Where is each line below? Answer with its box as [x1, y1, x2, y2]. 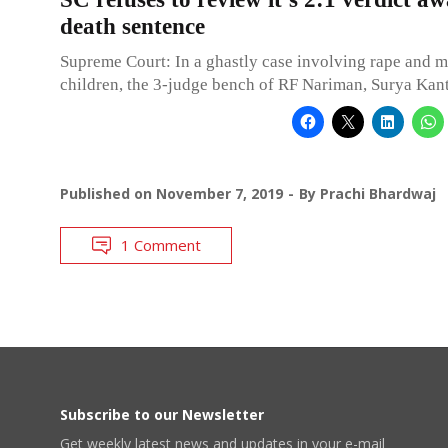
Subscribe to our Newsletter [60, 404, 264, 424]
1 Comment [121, 234, 201, 255]
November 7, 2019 [156, 183, 283, 203]
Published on [60, 183, 156, 203]
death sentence [60, 13, 205, 39]
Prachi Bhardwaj [320, 183, 436, 203]
